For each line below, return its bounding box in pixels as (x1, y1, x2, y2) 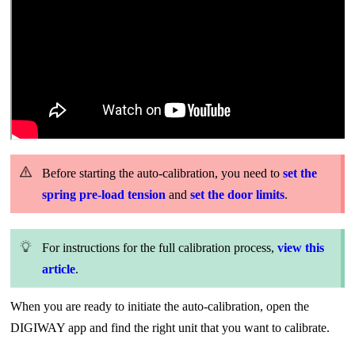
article (41, 262, 75, 277)
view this (277, 241, 324, 255)
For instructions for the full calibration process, (41, 241, 277, 255)
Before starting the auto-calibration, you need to (41, 166, 283, 181)
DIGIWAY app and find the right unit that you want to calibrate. (10, 321, 333, 335)
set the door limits (189, 188, 284, 202)
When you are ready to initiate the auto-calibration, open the (10, 300, 309, 314)
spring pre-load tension (41, 188, 166, 202)
